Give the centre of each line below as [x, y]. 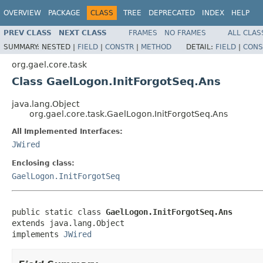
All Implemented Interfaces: [67, 131]
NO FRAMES [185, 33]
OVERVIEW [22, 13]
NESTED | [60, 47]
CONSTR [119, 47]
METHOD [156, 47]
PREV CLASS [28, 33]
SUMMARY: [23, 47]
